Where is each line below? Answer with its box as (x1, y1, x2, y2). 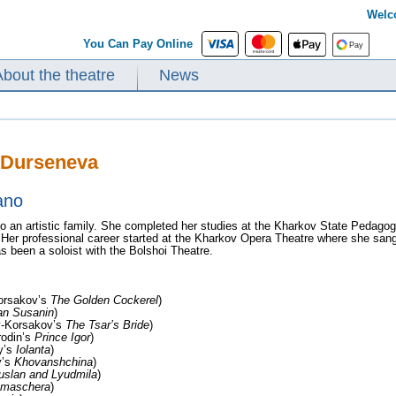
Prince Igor (34, 330, 90, 344)
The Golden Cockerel (50, 293, 158, 307)
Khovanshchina (14, 354, 93, 369)
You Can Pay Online (83, 37, 200, 50)
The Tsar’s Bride (65, 317, 149, 331)
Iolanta (16, 342, 50, 356)
